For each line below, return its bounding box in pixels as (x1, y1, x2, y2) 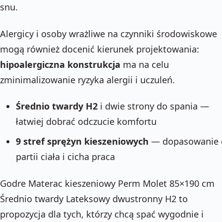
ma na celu (120, 58, 169, 70)
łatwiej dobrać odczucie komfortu (15, 115, 157, 127)
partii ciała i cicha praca (15, 151, 115, 163)
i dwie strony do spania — (97, 100, 209, 112)
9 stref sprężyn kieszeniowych (15, 135, 149, 147)
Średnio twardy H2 (15, 100, 98, 112)
